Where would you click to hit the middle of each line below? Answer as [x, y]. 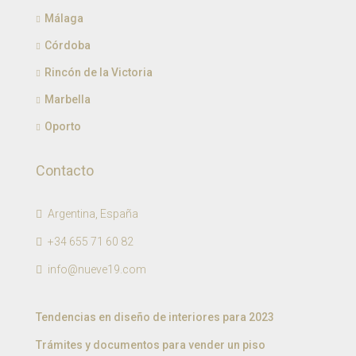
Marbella [68, 100]
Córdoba [68, 46]
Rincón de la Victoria [99, 73]
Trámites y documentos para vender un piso [151, 345]
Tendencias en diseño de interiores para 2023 [155, 317]
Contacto [65, 171]
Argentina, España [92, 214]
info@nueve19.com [97, 270]
